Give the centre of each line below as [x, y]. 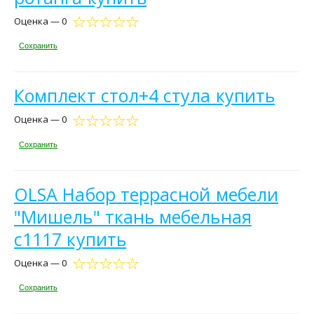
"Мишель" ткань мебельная [133, 216]
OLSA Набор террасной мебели [146, 194]
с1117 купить [70, 239]
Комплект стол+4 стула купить [145, 96]
